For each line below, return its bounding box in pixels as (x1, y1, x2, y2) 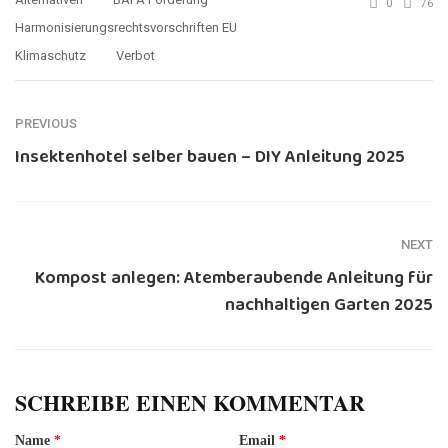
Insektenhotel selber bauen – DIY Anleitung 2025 (15, 143, 405, 172)
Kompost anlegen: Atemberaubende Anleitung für (35, 264, 433, 293)
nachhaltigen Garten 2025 (225, 291, 433, 320)
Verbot (116, 48, 155, 64)
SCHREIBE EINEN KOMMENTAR (15, 386, 365, 420)
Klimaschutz (15, 48, 86, 64)
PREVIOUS (15, 116, 77, 132)
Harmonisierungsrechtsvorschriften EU (15, 20, 237, 36)
